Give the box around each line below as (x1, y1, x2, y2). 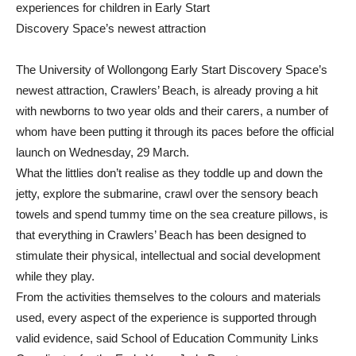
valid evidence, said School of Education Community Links (16, 331, 319, 345)
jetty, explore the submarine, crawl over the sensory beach (16, 187, 318, 200)
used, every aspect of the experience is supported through (16, 311, 316, 324)
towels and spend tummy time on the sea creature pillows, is (16, 207, 328, 221)
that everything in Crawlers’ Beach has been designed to (16, 228, 306, 242)
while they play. (16, 269, 95, 283)
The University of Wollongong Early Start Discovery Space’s (16, 63, 327, 76)
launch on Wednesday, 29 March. (16, 145, 189, 159)
